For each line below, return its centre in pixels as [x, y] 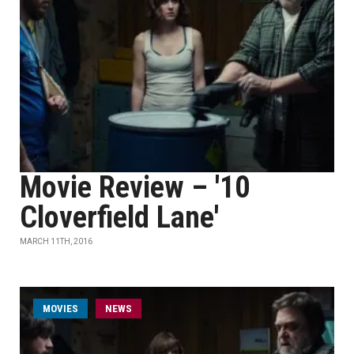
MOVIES [60, 309]
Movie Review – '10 [135, 187]
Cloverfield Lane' [119, 217]
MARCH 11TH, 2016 [56, 241]
